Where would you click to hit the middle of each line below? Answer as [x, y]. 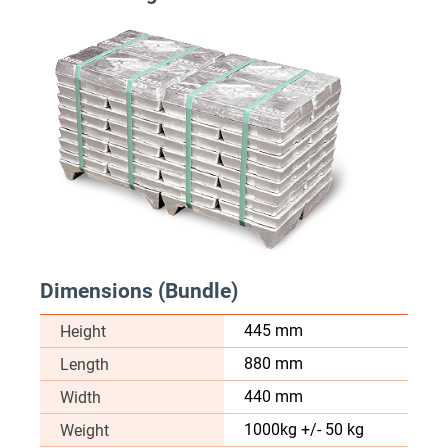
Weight [84, 430]
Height [83, 331]
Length [84, 364]
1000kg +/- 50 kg [304, 429]
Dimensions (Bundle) [139, 290]
